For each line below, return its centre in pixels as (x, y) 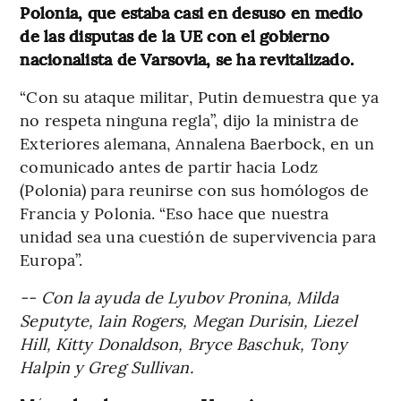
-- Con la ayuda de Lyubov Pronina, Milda (179, 296)
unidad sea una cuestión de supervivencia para (198, 235)
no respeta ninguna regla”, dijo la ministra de (189, 119)
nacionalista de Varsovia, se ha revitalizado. (187, 58)
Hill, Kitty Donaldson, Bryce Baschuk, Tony (184, 343)
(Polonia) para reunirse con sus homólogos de (194, 189)
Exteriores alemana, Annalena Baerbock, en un (197, 142)
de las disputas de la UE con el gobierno (175, 35)
